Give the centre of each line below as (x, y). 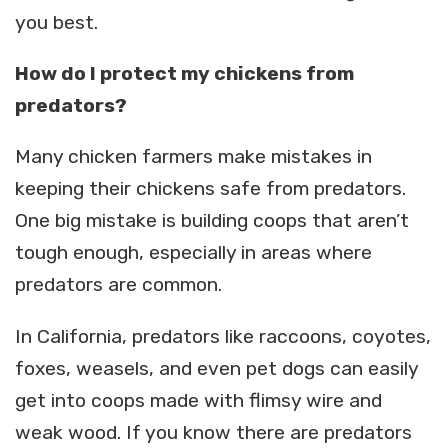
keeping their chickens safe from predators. (210, 189)
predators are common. (118, 285)
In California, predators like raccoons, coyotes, (223, 336)
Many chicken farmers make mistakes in (193, 157)
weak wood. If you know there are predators (213, 432)
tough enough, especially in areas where (193, 253)
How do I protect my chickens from (184, 74)
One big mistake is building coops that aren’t (212, 221)
